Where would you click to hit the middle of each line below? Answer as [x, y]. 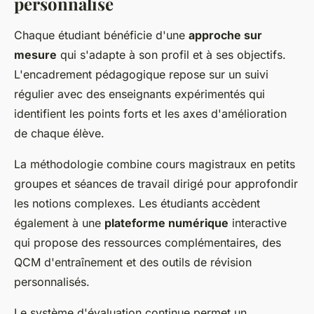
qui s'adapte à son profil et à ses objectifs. [171, 55]
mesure [35, 55]
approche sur [225, 35]
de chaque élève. [59, 134]
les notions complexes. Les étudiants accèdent [137, 204]
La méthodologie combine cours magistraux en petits [155, 164]
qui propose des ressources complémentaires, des [148, 243]
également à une [59, 223]
